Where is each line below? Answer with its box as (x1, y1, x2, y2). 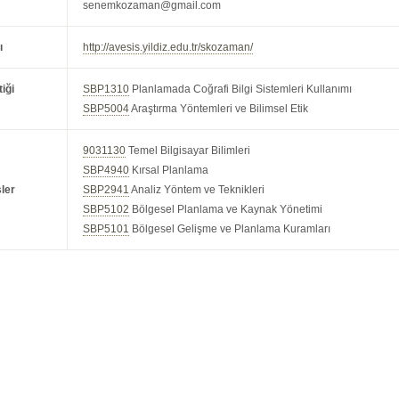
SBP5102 (83, 203, 130, 216)
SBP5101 (83, 223, 130, 235)
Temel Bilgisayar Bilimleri (126, 144, 251, 157)
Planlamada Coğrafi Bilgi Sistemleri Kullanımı (129, 83, 353, 95)
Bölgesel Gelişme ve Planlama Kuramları (129, 223, 331, 235)
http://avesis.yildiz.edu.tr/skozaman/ (83, 41, 254, 53)
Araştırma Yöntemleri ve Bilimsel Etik (129, 102, 309, 115)
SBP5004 (83, 102, 130, 115)
